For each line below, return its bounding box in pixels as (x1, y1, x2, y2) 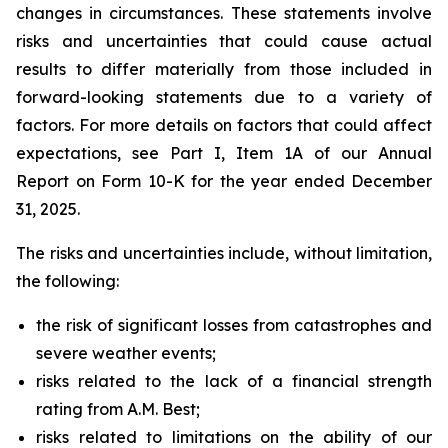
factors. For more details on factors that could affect (16, 115, 432, 135)
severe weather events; (36, 343, 216, 363)
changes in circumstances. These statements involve (16, 3, 432, 23)
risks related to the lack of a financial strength (36, 371, 432, 391)
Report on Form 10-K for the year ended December (16, 171, 432, 191)
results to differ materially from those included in (16, 59, 432, 79)
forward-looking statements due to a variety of (16, 87, 432, 107)
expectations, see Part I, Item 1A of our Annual (16, 143, 432, 163)
